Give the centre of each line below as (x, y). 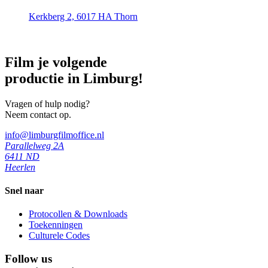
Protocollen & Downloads (78, 214)
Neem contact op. (38, 114)
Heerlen (20, 167)
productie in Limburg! (74, 78)
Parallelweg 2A (34, 145)
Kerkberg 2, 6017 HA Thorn (83, 16)
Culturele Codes (59, 236)
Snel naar (24, 191)
